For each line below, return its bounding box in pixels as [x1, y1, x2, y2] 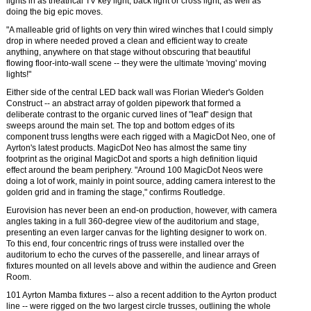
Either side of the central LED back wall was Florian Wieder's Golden [6, 87, 264, 97]
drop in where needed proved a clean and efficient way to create [6, 36, 248, 46]
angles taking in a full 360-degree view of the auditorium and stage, [6, 217, 259, 226]
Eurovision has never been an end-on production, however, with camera [6, 205, 277, 215]
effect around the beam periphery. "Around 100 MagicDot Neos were [6, 165, 263, 175]
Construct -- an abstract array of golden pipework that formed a [6, 99, 241, 108]
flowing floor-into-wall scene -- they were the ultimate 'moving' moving [6, 58, 267, 68]
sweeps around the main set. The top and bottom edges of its [6, 121, 235, 131]
